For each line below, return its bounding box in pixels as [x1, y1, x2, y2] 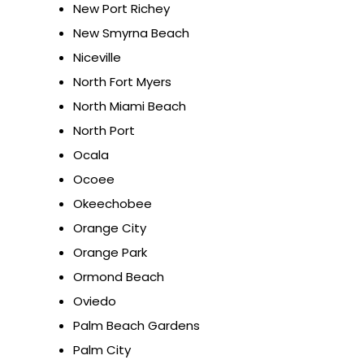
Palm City [73, 341, 131, 359]
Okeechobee [73, 195, 152, 213]
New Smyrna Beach [73, 24, 189, 42]
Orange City [73, 219, 146, 237]
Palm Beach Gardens [73, 317, 200, 335]
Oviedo [73, 292, 116, 310]
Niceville [73, 49, 121, 67]
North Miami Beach [73, 97, 186, 115]
